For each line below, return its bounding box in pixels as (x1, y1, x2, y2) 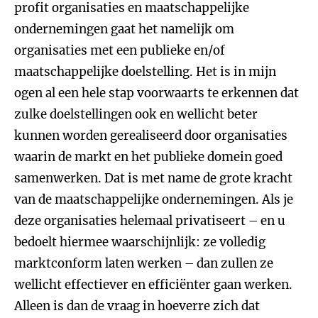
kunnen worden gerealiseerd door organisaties (14, 128, 287, 143)
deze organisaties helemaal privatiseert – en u (14, 213, 285, 229)
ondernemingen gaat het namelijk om (14, 21, 234, 37)
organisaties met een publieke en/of (14, 43, 225, 58)
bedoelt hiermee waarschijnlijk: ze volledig (14, 234, 265, 250)
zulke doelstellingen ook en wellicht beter (14, 106, 258, 122)
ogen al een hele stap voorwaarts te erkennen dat (14, 85, 299, 101)
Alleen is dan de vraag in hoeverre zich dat (14, 298, 260, 314)
